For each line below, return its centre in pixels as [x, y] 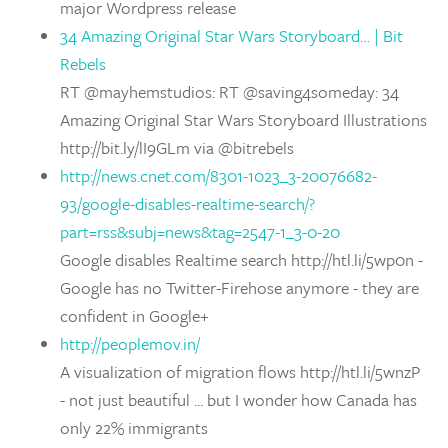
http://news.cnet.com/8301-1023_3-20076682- [218, 175]
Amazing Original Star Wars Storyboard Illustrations [243, 119]
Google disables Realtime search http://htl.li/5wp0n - [241, 259]
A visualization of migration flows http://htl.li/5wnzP [240, 371]
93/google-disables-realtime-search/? [187, 203]
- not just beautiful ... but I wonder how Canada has [238, 399]
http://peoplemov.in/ [130, 343]
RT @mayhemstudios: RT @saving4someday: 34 [229, 91]
